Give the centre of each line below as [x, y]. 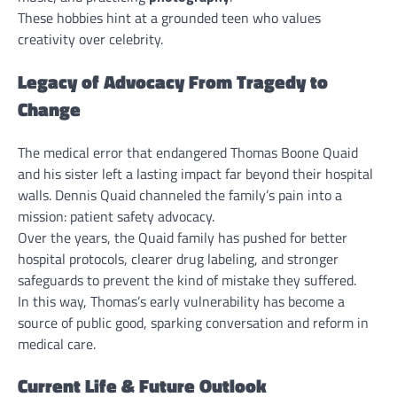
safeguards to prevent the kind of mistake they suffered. [187, 280]
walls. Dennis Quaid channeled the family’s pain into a [180, 195]
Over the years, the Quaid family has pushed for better [183, 237]
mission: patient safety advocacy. [116, 216]
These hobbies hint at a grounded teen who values [169, 17]
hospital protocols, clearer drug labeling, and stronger [178, 258]
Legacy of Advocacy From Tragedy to [173, 81]
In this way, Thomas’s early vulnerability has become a [181, 301]
